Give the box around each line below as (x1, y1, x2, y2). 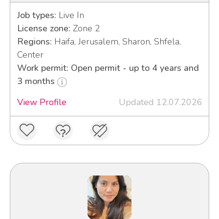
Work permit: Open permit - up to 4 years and (17, 62, 199, 74)
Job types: (17, 9, 56, 22)
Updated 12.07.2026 (118, 96, 202, 109)
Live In (56, 9, 84, 22)
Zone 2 (70, 22, 100, 35)
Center (17, 49, 44, 61)
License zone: (17, 22, 70, 35)
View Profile (17, 96, 66, 109)
